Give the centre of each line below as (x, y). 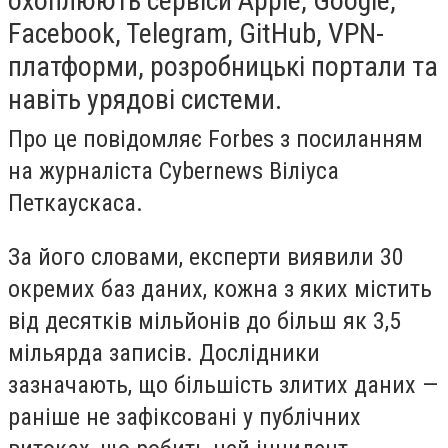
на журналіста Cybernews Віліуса (173, 171)
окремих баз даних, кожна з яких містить (220, 288)
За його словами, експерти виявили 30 (206, 256)
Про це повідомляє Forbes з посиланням (215, 139)
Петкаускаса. (75, 203)
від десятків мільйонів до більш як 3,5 (204, 320)
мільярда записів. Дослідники (164, 352)
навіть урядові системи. (145, 99)
